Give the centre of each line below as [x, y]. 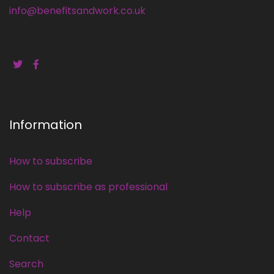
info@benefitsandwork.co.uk [77, 10]
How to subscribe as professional [88, 187]
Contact [29, 238]
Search [26, 264]
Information [46, 124]
